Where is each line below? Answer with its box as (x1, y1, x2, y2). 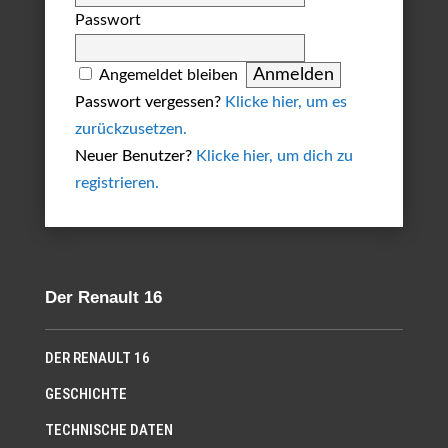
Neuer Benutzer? (74, 147, 196, 164)
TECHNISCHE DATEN (44, 420, 173, 439)
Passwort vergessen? (74, 93, 225, 110)
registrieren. (74, 174, 159, 191)
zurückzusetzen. (74, 120, 187, 137)
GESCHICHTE (44, 384, 127, 403)
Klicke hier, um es (224, 93, 347, 110)
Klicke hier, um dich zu (195, 147, 353, 164)
